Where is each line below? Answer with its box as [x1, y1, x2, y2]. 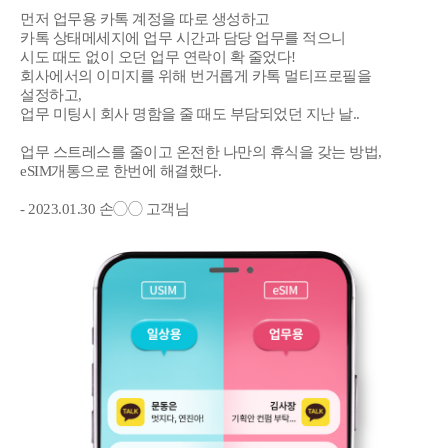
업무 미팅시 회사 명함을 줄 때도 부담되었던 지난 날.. [20, 105, 360, 122]
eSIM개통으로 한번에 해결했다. [20, 162, 221, 179]
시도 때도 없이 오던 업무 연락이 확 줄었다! [20, 48, 296, 65]
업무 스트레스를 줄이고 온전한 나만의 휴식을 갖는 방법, [20, 143, 382, 160]
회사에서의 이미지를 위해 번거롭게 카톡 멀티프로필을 [20, 67, 371, 84]
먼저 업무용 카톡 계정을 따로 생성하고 [20, 10, 270, 27]
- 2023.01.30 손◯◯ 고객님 [20, 200, 189, 217]
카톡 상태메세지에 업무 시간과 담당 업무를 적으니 [20, 29, 346, 46]
